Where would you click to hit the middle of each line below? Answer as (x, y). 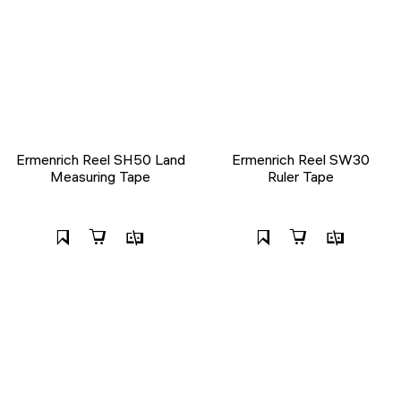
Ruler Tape (301, 176)
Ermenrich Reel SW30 (301, 159)
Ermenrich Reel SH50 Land (100, 159)
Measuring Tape (100, 176)
